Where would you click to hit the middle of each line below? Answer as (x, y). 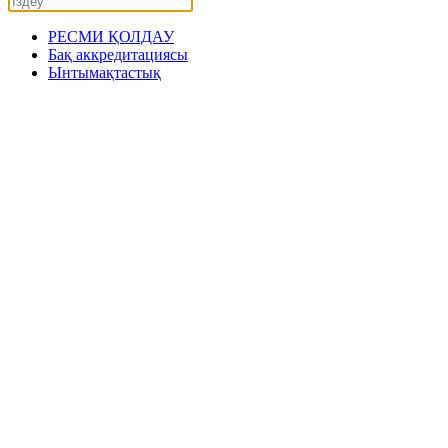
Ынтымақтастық (104, 72)
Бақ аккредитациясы (118, 54)
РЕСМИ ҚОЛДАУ (111, 36)
